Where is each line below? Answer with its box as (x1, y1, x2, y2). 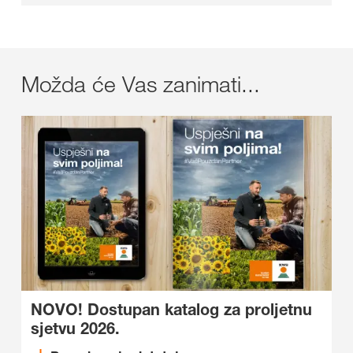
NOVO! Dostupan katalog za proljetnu (31, 299, 312, 319)
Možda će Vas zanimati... (21, 70, 260, 98)
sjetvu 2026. (31, 318, 120, 338)
